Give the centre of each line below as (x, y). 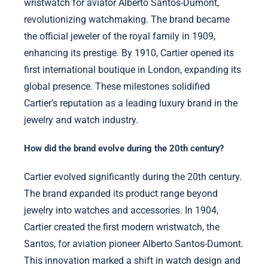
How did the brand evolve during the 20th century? (124, 149)
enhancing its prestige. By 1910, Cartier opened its (129, 53)
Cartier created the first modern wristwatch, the (122, 227)
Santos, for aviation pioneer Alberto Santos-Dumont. (134, 244)
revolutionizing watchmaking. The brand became (127, 19)
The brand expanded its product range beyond (121, 194)
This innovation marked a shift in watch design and (132, 261)
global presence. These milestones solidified (117, 86)
